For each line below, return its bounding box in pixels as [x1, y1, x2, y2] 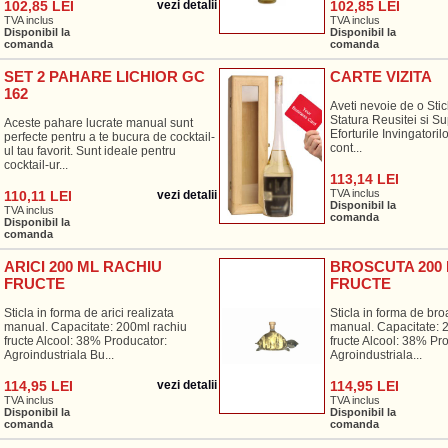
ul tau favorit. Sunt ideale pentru [3, 144, 176, 158]
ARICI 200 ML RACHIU [3, 258, 162, 275]
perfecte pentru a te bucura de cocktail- [3, 130, 215, 144]
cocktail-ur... [3, 158, 68, 172]
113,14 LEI [329, 171, 399, 187]
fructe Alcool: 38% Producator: [3, 334, 167, 348]
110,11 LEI [3, 188, 72, 204]
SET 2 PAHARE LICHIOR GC [3, 68, 205, 85]
